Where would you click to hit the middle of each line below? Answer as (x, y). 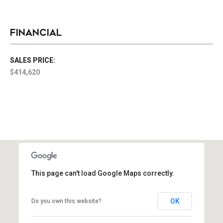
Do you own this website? (66, 201)
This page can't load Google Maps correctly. (103, 173)
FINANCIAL (36, 33)
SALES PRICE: (33, 60)
